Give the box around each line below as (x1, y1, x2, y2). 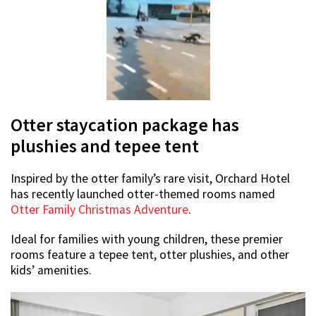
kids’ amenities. (11, 262, 92, 278)
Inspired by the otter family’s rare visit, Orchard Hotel (11, 170, 290, 186)
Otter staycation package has (11, 113, 239, 136)
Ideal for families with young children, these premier (11, 231, 283, 247)
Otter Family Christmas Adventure (11, 201, 188, 217)
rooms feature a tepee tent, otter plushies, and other (11, 246, 289, 262)
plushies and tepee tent (11, 134, 199, 157)
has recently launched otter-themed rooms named (11, 186, 275, 202)
